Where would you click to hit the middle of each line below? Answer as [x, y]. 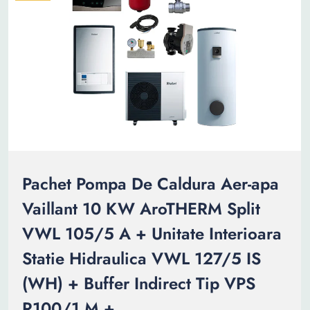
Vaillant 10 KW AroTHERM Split [141, 209]
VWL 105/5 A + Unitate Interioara [152, 234]
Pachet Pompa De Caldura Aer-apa [151, 184]
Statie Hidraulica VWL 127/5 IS [142, 258]
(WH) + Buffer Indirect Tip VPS [139, 283]
